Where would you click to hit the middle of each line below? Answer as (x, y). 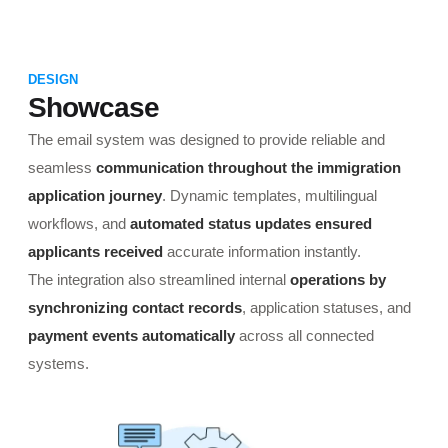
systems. (58, 363)
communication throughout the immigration (248, 167)
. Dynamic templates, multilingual (269, 195)
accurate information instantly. (262, 251)
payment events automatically (131, 335)
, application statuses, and (326, 307)
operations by (338, 279)
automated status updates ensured (251, 223)
